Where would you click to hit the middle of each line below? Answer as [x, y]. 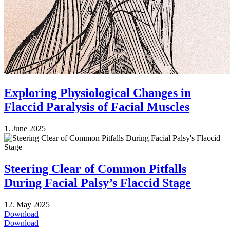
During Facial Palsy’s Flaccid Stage [98, 183]
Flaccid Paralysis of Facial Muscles [97, 107]
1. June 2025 [25, 128]
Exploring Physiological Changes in [98, 93]
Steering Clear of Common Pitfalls [95, 169]
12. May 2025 [27, 204]
